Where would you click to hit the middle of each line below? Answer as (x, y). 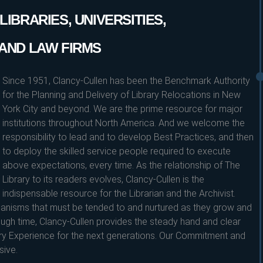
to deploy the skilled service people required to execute (116, 151)
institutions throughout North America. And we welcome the (123, 123)
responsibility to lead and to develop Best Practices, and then (128, 137)
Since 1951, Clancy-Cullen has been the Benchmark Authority (126, 81)
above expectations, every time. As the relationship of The (121, 165)
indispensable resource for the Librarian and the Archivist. (119, 193)
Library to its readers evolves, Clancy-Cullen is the (103, 179)
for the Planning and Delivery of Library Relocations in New (121, 95)
